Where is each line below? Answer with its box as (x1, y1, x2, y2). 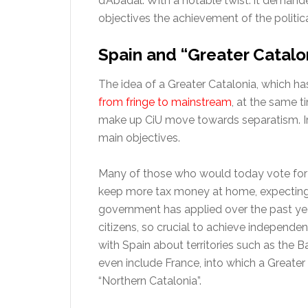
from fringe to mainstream (98, 96, 232, 109)
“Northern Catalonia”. (98, 274, 201, 287)
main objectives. (98, 131, 180, 144)
